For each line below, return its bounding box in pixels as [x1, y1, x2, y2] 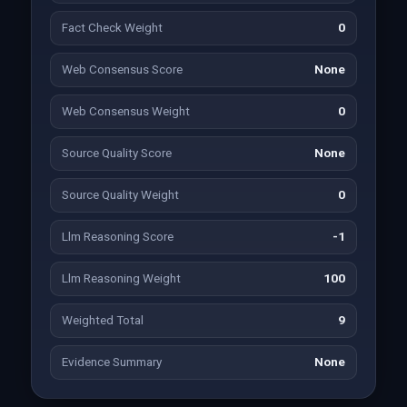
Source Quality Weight [61, 188, 179, 202]
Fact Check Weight [61, 21, 163, 35]
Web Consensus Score [61, 63, 183, 76]
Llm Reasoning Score [61, 230, 174, 243]
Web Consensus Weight [61, 104, 190, 118]
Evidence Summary [61, 355, 162, 369]
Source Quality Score [61, 146, 172, 160]
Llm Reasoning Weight [61, 272, 181, 285]
